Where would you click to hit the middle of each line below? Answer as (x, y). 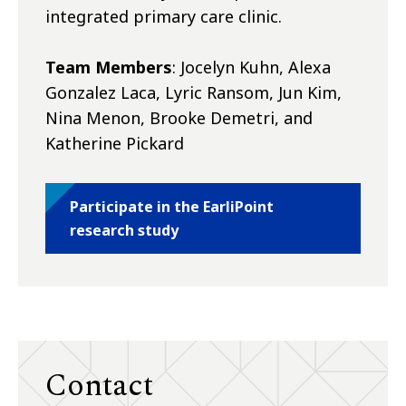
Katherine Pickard (115, 144)
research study (124, 231)
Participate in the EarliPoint (172, 207)
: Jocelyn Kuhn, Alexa (251, 68)
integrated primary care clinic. (164, 17)
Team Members (109, 68)
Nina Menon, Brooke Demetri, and (179, 118)
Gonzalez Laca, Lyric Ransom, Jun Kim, (193, 93)
